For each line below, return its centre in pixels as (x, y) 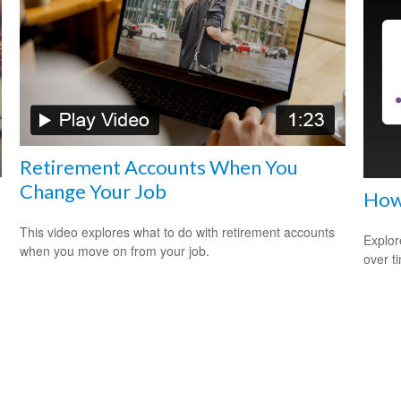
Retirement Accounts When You (159, 166)
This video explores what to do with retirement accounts (178, 231)
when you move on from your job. (115, 250)
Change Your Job (94, 191)
